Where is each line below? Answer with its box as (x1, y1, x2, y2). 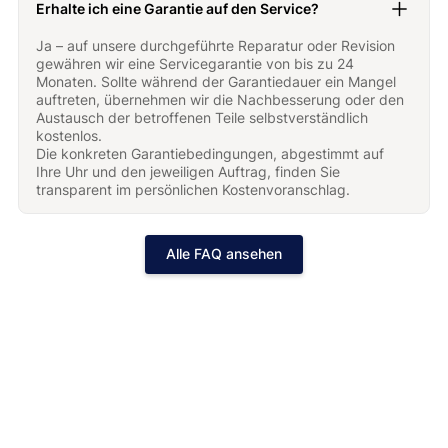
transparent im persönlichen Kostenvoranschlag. (36, 180, 351, 198)
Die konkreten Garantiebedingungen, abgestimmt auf (36, 144, 385, 162)
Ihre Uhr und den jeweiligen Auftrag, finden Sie (36, 162, 341, 180)
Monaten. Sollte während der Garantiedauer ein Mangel (36, 72, 397, 90)
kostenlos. (36, 126, 103, 144)
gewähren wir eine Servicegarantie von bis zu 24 (36, 54, 355, 72)
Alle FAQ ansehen (166, 245, 282, 263)
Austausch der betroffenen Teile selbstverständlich (36, 108, 369, 126)
